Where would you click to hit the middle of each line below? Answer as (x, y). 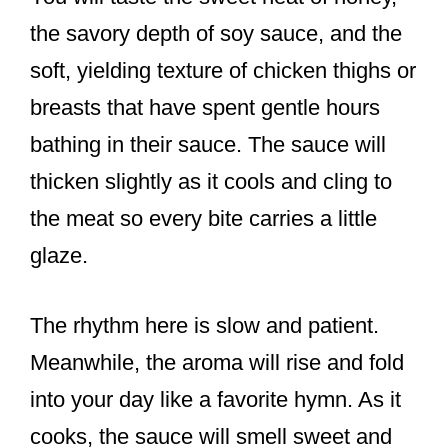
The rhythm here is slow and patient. (204, 326)
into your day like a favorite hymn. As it (215, 400)
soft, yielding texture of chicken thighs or (223, 71)
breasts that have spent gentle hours (205, 108)
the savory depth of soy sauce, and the (216, 34)
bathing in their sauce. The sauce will (208, 145)
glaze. (59, 256)
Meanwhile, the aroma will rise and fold (217, 363)
